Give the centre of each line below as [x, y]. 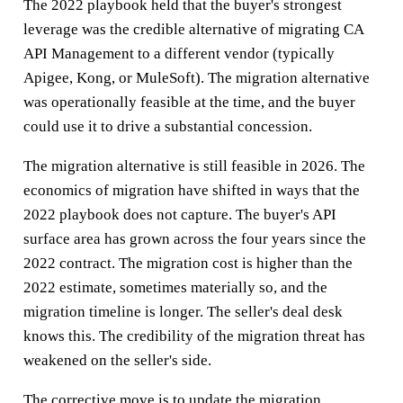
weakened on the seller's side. [117, 360]
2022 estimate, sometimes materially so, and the [175, 287]
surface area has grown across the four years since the [194, 238]
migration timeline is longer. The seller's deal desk [183, 311]
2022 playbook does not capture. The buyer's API [179, 214]
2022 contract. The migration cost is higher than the [188, 263]
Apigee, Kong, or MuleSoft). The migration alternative [196, 77]
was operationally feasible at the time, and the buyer [189, 102]
